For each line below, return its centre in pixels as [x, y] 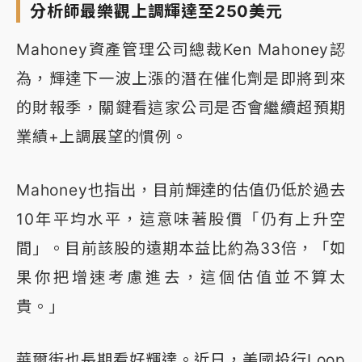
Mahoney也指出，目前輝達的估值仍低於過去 [181, 190]
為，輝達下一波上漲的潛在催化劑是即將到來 [181, 79]
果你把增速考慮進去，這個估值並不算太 [181, 278]
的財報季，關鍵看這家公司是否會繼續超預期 [181, 108]
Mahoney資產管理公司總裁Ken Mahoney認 [181, 50]
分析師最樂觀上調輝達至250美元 [156, 12]
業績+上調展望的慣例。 [102, 137]
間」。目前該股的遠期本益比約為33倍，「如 [181, 248]
